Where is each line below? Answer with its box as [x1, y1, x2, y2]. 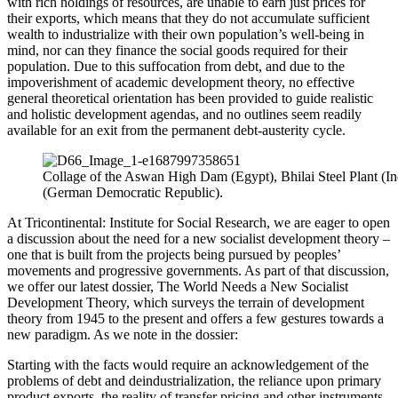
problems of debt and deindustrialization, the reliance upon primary [7, 372, 381, 388]
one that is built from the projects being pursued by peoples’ [7, 246, 340, 262]
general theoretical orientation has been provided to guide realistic [7, 90, 373, 106]
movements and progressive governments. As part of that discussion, [7, 262, 389, 278]
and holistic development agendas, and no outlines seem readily [7, 106, 362, 122]
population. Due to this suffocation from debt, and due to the [7, 58, 345, 74]
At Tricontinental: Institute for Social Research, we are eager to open [7, 214, 390, 230]
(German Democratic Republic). [43, 184, 223, 200]
